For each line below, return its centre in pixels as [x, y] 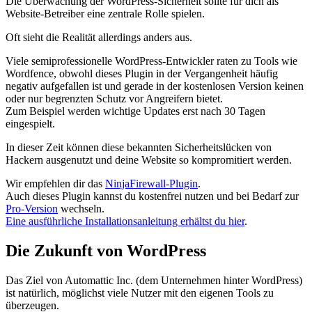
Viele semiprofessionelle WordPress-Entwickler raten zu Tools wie [151, 61]
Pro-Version [32, 209]
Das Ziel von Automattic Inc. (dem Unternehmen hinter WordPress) [154, 280]
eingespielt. [30, 124]
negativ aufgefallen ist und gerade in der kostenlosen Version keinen [155, 86]
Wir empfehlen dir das [55, 184]
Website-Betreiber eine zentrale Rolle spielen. [105, 14]
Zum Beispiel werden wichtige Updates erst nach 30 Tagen [135, 111]
